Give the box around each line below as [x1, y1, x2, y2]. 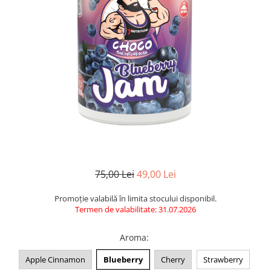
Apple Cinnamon [25, 253, 85, 265]
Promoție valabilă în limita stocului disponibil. [54, 192, 217, 204]
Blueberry [103, 253, 143, 265]
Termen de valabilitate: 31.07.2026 [75, 203, 196, 215]
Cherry [160, 253, 185, 265]
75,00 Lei [95, 167, 134, 181]
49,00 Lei [137, 167, 176, 181]
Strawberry [203, 253, 243, 265]
